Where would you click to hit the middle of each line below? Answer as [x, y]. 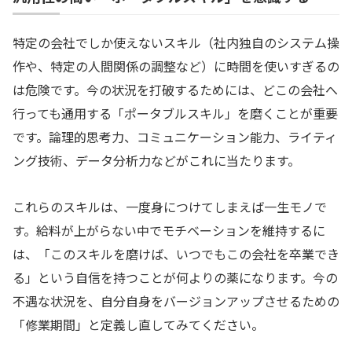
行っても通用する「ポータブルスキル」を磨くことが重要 [175, 114]
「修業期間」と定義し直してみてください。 [138, 325]
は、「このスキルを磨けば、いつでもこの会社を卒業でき [176, 254]
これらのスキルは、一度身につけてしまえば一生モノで [170, 207]
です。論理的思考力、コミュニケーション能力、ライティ [175, 137]
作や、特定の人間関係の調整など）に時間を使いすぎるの [176, 66]
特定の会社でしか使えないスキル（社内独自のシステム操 [176, 43]
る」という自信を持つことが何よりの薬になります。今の [175, 278]
